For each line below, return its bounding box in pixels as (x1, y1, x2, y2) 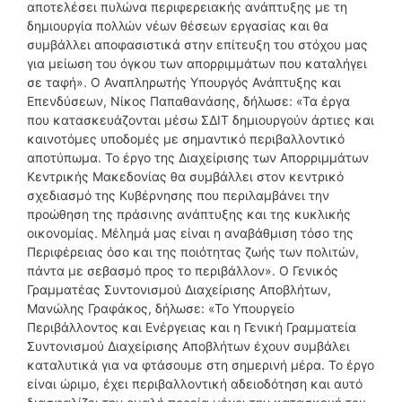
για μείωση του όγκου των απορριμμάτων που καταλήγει (27, 55, 367, 71)
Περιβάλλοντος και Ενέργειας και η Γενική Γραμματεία (27, 319, 356, 335)
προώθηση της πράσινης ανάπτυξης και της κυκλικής (27, 205, 351, 222)
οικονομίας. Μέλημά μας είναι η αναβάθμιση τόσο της (27, 224, 354, 240)
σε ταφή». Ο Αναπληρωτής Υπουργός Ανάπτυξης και (27, 74, 341, 90)
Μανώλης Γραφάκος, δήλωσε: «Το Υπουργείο (27, 300, 294, 316)
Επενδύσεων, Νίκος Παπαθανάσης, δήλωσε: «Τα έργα (27, 92, 350, 109)
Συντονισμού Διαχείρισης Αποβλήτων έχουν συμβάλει (27, 337, 350, 354)
